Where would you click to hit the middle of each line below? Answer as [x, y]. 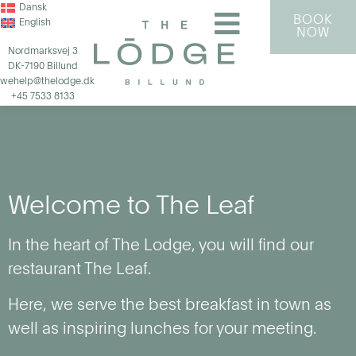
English [35, 23]
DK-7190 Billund [43, 67]
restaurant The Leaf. [79, 271]
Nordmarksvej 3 [43, 52]
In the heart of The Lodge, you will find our [161, 247]
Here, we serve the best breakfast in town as [170, 306]
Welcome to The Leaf [131, 207]
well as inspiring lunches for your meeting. [162, 329]
